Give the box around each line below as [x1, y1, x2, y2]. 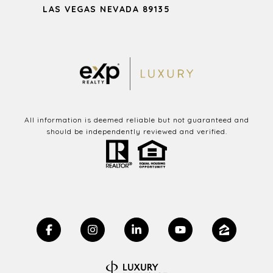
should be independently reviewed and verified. [46, 126, 227, 136]
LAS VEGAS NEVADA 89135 [43, 3, 170, 15]
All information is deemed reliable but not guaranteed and [24, 115, 249, 124]
